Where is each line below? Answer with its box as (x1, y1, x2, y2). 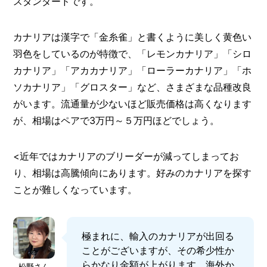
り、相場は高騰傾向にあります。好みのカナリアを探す (13, 166, 252, 179)
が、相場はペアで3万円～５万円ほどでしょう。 (13, 114, 220, 126)
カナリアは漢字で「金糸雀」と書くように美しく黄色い (13, 30, 252, 43)
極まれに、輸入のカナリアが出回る (82, 229, 235, 242)
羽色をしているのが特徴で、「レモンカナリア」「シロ (13, 47, 252, 60)
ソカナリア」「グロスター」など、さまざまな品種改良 (13, 80, 252, 93)
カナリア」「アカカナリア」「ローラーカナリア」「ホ (13, 64, 252, 76)
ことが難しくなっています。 (13, 183, 138, 195)
